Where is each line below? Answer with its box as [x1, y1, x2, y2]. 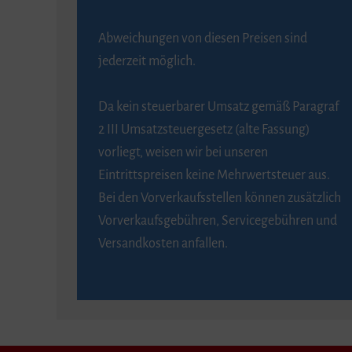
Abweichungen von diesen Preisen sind [97, 31, 307, 46]
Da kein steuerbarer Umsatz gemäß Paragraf [97, 100, 339, 115]
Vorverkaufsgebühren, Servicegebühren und [97, 214, 337, 229]
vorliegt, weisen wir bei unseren [97, 145, 268, 160]
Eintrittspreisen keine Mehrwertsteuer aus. [97, 168, 330, 183]
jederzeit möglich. [97, 54, 196, 69]
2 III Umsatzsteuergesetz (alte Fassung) [97, 123, 310, 137]
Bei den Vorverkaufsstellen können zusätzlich [97, 191, 341, 206]
